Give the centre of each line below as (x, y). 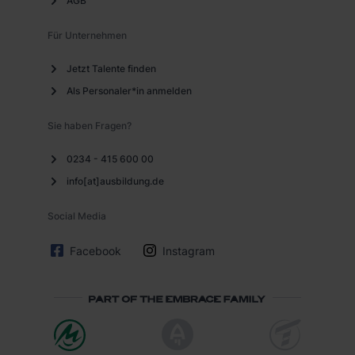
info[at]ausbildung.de (115, 181)
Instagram (189, 250)
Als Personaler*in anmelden (129, 90)
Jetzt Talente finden (111, 68)
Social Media (77, 216)
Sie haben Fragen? (90, 125)
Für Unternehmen (87, 35)
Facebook (95, 250)
